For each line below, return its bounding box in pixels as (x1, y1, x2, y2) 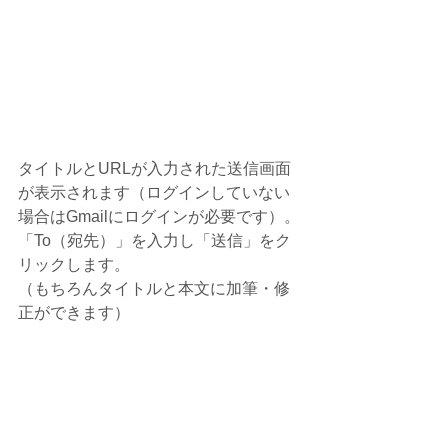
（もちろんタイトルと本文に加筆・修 (18, 280, 290, 298)
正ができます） (18, 304, 130, 322)
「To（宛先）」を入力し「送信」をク (18, 232, 291, 250)
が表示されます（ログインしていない (18, 184, 290, 202)
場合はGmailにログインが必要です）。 (18, 208, 300, 226)
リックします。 (18, 256, 130, 274)
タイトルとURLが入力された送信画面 (18, 160, 291, 178)
